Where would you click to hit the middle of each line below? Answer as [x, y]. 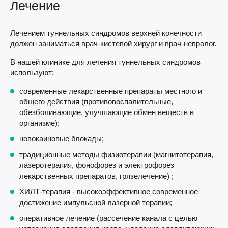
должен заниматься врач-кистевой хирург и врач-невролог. [113, 44]
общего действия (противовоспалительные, [96, 102]
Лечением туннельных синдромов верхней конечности [106, 33]
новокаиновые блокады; [62, 139]
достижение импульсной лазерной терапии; [96, 202]
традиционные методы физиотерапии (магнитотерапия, [116, 154]
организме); [39, 123]
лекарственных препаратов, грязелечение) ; [96, 176]
